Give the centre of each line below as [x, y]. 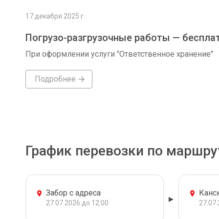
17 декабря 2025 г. [55, 16]
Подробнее [55, 79]
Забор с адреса [73, 193]
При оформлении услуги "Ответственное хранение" [119, 54]
